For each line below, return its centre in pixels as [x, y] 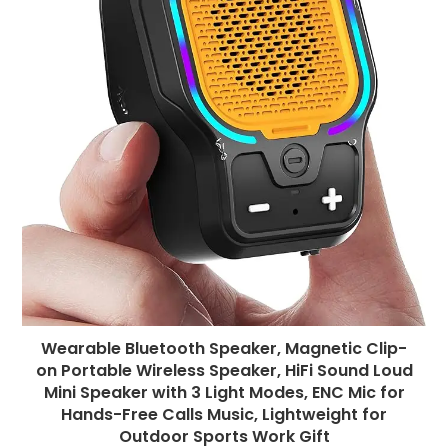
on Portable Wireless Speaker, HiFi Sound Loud [224, 371]
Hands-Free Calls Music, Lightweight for [224, 415]
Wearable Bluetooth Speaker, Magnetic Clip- [224, 349]
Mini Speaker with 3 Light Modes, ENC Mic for [224, 393]
